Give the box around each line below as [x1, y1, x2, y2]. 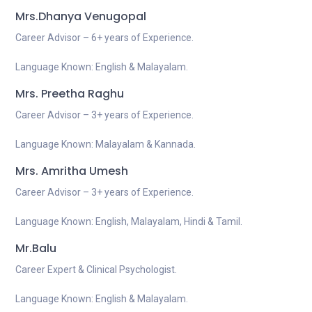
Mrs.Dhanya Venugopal [15, 8, 146, 24]
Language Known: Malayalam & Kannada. [15, 139, 196, 150]
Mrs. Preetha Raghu [15, 86, 124, 102]
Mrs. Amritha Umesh [15, 163, 128, 179]
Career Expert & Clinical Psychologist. [15, 264, 177, 275]
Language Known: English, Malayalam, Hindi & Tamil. [15, 216, 242, 227]
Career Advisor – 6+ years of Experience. [15, 32, 194, 43]
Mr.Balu [15, 240, 56, 256]
